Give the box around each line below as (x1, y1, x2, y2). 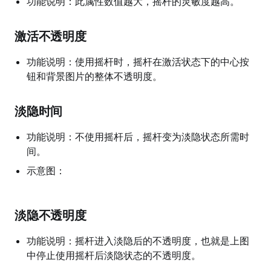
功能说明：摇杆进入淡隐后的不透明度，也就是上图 (27, 235, 249, 247)
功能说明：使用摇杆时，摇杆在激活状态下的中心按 (27, 56, 249, 68)
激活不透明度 (15, 29, 87, 44)
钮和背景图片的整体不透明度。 (27, 70, 162, 82)
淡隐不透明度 (15, 208, 87, 223)
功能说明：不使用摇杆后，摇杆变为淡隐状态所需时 (27, 131, 249, 143)
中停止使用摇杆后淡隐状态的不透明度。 (27, 249, 201, 261)
